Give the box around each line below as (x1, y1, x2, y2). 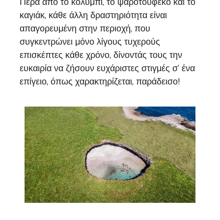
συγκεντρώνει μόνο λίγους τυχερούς (20, 35, 160, 48)
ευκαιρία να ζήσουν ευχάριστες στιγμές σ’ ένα (20, 62, 195, 74)
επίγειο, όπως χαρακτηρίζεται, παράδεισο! (20, 75, 180, 87)
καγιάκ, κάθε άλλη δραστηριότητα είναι (20, 9, 167, 21)
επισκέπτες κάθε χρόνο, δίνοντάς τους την (20, 49, 182, 61)
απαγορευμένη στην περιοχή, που (20, 22, 150, 34)
